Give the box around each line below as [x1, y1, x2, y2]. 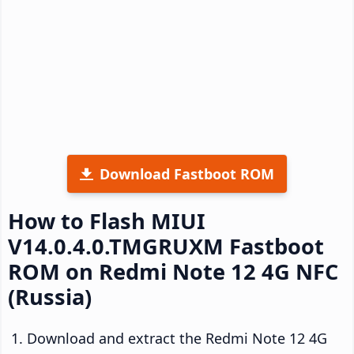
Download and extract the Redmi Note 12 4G [27, 328, 327, 348]
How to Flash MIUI [8, 205, 205, 235]
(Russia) [8, 281, 92, 311]
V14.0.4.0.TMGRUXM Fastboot [8, 231, 324, 261]
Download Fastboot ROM [100, 164, 274, 183]
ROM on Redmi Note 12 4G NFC [8, 256, 338, 286]
